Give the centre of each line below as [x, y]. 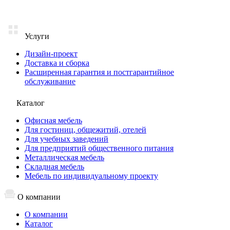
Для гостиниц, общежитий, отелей [85, 129]
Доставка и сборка [57, 63]
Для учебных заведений [66, 139]
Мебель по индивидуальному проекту [91, 176]
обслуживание [50, 81]
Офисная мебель [53, 120]
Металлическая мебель [64, 157]
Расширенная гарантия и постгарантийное [99, 72]
